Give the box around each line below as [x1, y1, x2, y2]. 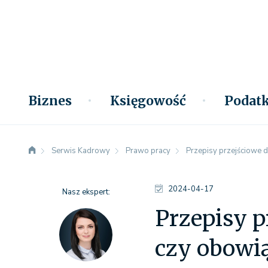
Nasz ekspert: [62, 187, 110, 197]
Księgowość [110, 93, 186, 109]
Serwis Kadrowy [51, 145, 110, 156]
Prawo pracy [126, 145, 170, 156]
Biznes [29, 93, 72, 109]
